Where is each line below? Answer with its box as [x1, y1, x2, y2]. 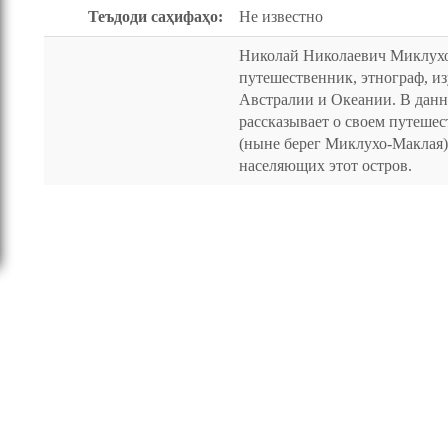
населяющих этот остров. [239, 157, 412, 174]
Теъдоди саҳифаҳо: [88, 8, 223, 25]
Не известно [239, 8, 323, 25]
